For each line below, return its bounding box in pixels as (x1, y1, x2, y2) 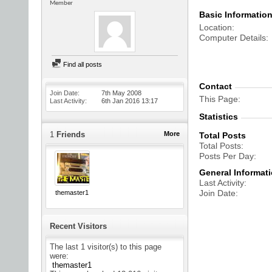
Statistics (199, 112, 238, 121)
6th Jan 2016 (101, 97, 141, 104)
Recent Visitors (50, 222, 107, 231)
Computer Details (199, 33, 266, 42)
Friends (54, 130, 85, 139)
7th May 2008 (101, 89, 141, 97)
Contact (199, 81, 232, 91)
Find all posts (61, 61, 102, 68)
